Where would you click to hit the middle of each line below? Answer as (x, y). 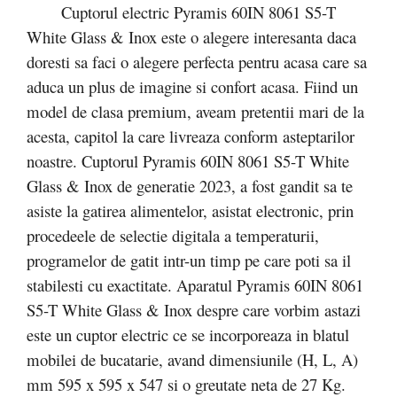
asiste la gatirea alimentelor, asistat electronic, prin (190, 210)
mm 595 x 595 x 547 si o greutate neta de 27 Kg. (186, 384)
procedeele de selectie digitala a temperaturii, (173, 235)
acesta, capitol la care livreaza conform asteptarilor (191, 136)
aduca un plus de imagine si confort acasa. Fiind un (192, 86)
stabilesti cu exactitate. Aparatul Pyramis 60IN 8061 (195, 284)
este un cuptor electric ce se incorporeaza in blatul (188, 334)
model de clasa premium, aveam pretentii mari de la (195, 111)
